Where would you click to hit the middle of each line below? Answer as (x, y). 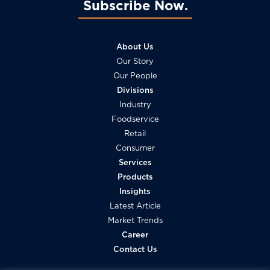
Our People (135, 76)
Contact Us (135, 250)
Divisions (135, 90)
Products (135, 177)
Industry (135, 105)
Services (135, 163)
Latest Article (135, 206)
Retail (135, 134)
